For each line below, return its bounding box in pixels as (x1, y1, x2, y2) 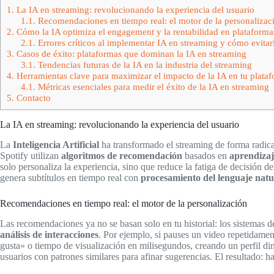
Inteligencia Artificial (13, 139, 99, 150)
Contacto (14, 92, 51, 103)
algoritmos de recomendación (61, 150, 182, 161)
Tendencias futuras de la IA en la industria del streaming (35, 59, 252, 70)
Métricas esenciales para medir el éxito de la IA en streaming (35, 81, 269, 92)
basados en (182, 150, 229, 161)
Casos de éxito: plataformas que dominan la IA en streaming (14, 48, 246, 59)
